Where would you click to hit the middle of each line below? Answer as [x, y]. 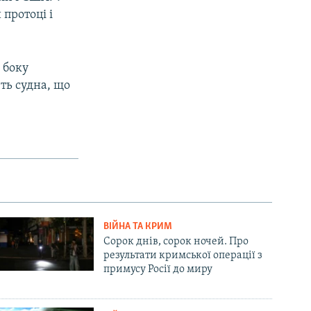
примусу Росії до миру [158, 269]
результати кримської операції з [183, 255]
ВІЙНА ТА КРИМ [138, 226]
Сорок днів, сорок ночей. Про [176, 241]
